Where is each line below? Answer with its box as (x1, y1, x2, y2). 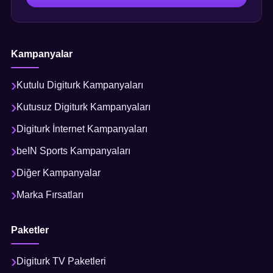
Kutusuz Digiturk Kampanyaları (16, 101, 151, 112)
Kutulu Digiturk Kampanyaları (16, 79, 143, 90)
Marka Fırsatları (16, 189, 83, 200)
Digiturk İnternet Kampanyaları (16, 123, 147, 134)
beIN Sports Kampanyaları (16, 145, 130, 156)
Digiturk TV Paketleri (16, 255, 106, 266)
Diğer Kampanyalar (16, 167, 101, 178)
